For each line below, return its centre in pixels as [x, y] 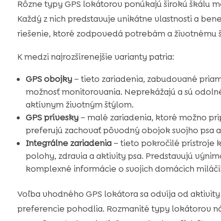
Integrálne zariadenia [68, 143]
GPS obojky [49, 79]
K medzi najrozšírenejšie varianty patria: [95, 57]
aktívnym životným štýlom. [79, 105]
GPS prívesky [52, 118]
